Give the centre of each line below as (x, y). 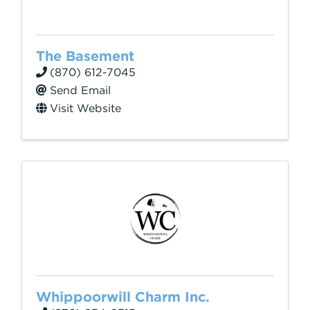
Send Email (80, 90)
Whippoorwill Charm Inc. (123, 297)
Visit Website (85, 108)
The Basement (85, 56)
